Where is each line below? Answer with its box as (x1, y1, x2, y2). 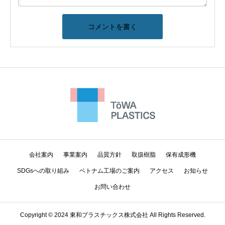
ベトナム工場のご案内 (79, 167, 140, 175)
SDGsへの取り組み (17, 167, 69, 175)
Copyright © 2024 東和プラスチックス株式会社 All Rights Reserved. (20, 211, 205, 219)
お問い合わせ (94, 183, 131, 191)
